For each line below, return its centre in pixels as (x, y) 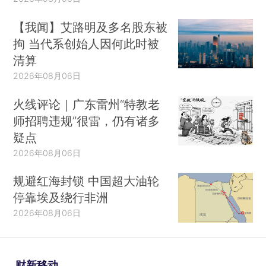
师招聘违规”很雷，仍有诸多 (87, 121)
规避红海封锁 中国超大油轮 (86, 181)
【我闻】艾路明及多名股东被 (91, 27)
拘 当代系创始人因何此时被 (86, 43)
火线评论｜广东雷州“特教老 (87, 104)
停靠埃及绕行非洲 (61, 198)
